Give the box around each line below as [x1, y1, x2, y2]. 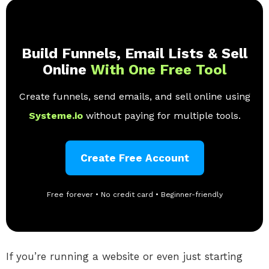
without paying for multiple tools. [85, 110, 241, 122]
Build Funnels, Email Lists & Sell [22, 45, 247, 62]
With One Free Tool [91, 61, 226, 79]
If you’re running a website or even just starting [6, 250, 243, 263]
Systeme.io [28, 110, 86, 122]
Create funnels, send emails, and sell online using [19, 91, 250, 103]
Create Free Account [80, 152, 189, 165]
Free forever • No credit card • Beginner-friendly [46, 190, 223, 199]
